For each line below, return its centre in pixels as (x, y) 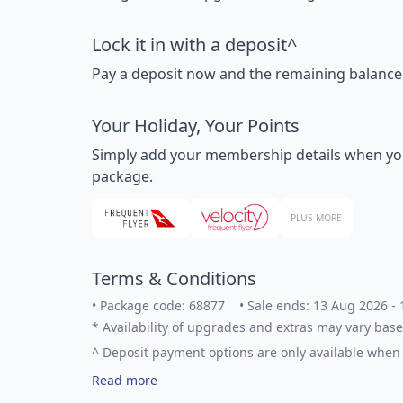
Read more (125, 381)
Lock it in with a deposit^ (194, 45)
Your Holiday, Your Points (196, 126)
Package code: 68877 (161, 306)
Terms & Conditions (174, 279)
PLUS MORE (317, 217)
